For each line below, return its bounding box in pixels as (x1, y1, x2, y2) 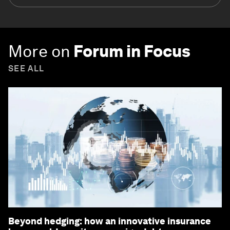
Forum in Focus (73, 41, 190, 61)
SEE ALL (8, 63, 45, 73)
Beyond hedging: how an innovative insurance (8, 215, 211, 226)
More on (8, 41, 70, 61)
